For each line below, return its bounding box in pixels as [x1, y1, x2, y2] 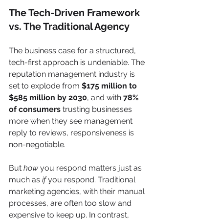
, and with [87, 92, 123, 102]
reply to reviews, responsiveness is [9, 128, 136, 137]
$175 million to [82, 81, 139, 90]
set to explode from [9, 81, 82, 90]
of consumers [9, 104, 61, 114]
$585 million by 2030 [9, 92, 87, 102]
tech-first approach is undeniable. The [9, 57, 147, 67]
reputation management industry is [9, 69, 137, 79]
